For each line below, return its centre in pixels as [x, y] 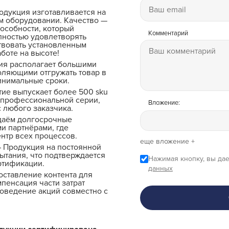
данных [160, 169]
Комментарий [168, 33]
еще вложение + [167, 142]
